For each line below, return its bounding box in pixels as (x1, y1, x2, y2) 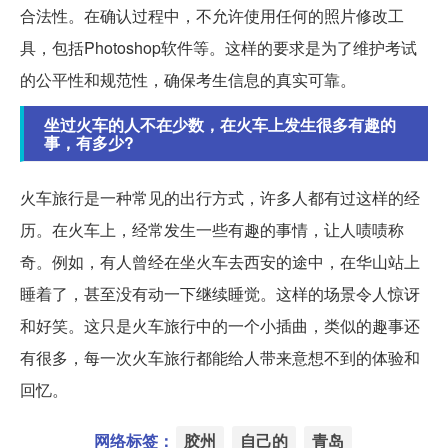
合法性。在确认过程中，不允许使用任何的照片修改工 (20, 4, 404, 28)
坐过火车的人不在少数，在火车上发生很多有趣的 (44, 113, 396, 137)
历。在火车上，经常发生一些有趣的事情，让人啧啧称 (20, 218, 404, 242)
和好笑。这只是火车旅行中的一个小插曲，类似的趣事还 (20, 314, 420, 338)
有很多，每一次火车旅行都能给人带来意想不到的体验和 (20, 346, 420, 370)
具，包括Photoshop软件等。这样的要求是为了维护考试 (20, 36, 417, 60)
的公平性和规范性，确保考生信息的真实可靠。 (20, 68, 356, 92)
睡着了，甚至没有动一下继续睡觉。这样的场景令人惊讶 (20, 282, 420, 306)
